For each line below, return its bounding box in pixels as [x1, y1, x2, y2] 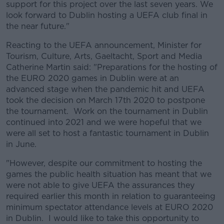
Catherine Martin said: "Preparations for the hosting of [6, 62, 217, 72]
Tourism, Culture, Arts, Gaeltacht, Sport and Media [6, 51, 202, 61]
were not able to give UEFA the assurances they [6, 180, 194, 190]
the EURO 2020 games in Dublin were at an [6, 73, 179, 83]
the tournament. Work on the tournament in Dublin [6, 106, 208, 116]
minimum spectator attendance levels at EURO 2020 [6, 202, 213, 212]
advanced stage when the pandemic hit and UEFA [6, 84, 204, 94]
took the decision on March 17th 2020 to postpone [6, 95, 205, 105]
